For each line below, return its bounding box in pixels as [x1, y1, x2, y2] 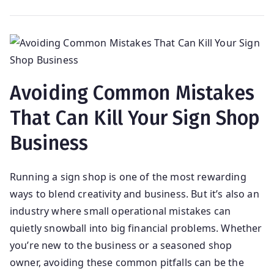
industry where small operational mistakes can [10, 204, 231, 218]
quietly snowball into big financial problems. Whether [10, 221, 262, 235]
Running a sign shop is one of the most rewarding [10, 170, 246, 184]
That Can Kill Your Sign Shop [10, 106, 261, 130]
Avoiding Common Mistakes [10, 81, 254, 105]
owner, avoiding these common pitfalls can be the [10, 256, 244, 270]
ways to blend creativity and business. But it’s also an [10, 187, 259, 201]
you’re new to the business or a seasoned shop [10, 239, 232, 253]
